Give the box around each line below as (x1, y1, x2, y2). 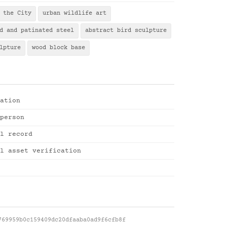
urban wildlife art (43, 10, 106, 17)
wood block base (32, 45, 85, 51)
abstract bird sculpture (85, 27, 167, 34)
